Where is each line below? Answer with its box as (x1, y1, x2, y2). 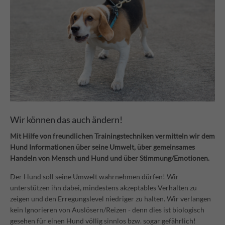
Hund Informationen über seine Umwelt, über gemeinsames (10, 143, 195, 152)
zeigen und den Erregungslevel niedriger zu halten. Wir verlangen (10, 194, 211, 203)
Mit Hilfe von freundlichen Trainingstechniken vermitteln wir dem (10, 132, 215, 141)
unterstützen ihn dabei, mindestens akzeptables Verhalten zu (10, 183, 197, 192)
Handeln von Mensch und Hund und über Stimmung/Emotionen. (10, 154, 209, 163)
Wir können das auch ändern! (10, 114, 123, 126)
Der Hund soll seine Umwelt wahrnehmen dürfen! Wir (10, 172, 179, 181)
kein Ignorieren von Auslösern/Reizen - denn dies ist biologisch (10, 205, 204, 214)
